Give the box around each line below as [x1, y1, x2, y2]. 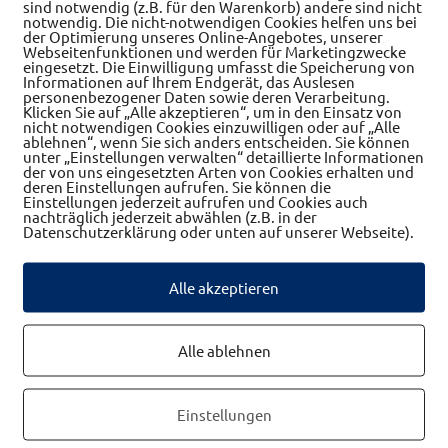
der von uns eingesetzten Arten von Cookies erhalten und [23, 161, 414, 181]
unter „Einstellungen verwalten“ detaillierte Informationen [23, 146, 424, 166]
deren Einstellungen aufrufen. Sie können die [23, 176, 331, 196]
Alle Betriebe [177, 98, 261, 117]
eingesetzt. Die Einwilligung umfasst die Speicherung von [23, 56, 415, 76]
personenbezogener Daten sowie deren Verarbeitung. [23, 86, 390, 106]
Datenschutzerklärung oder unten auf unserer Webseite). [23, 221, 414, 241]
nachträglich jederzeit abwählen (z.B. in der [23, 206, 317, 226]
